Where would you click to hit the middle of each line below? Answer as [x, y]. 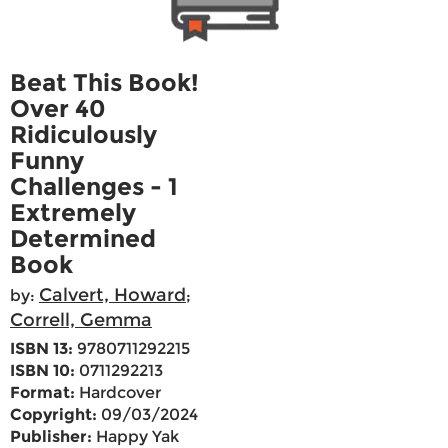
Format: [42, 393]
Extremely [73, 213]
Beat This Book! [104, 83]
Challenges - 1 [94, 187]
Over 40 [58, 109]
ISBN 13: [41, 349]
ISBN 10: [42, 371]
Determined [83, 239]
